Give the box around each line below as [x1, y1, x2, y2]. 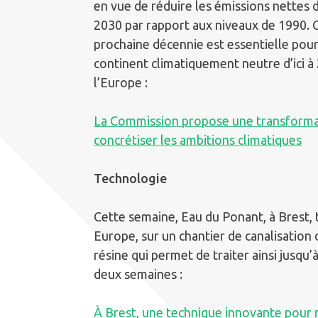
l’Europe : [94, 75, 148, 89]
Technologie [94, 170, 167, 185]
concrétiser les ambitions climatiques [94, 132, 302, 147]
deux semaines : [94, 266, 182, 281]
